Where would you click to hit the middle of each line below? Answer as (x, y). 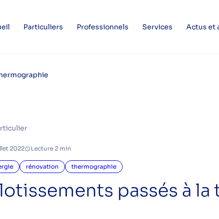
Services (157, 27)
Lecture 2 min (51, 148)
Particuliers (43, 27)
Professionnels (102, 27)
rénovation (42, 166)
